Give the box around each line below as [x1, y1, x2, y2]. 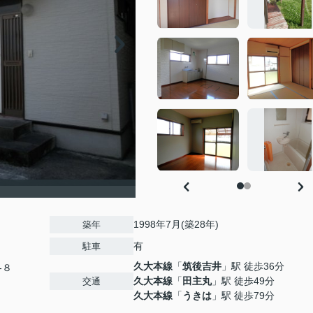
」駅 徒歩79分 [212, 290, 275, 301]
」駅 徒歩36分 [221, 261, 284, 272]
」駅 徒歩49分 [212, 275, 275, 286]
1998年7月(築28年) [133, 219, 219, 230]
